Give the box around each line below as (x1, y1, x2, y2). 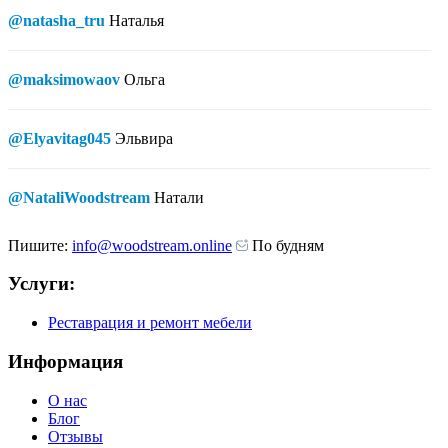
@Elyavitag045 (8, 129, 111, 147)
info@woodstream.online (72, 236, 232, 254)
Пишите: (8, 236, 68, 254)
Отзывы (48, 427, 103, 445)
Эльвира (115, 129, 173, 147)
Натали (154, 188, 204, 206)
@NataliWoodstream (8, 188, 150, 206)
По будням (248, 236, 324, 254)
